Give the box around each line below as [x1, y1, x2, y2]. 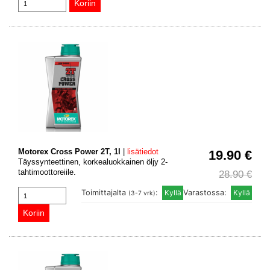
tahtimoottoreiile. [18, 168, 76, 177]
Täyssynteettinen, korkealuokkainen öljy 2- [18, 157, 168, 167]
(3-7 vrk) [128, 189, 155, 197]
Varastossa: [183, 188, 229, 198]
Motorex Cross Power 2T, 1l [18, 147, 121, 157]
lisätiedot [127, 147, 159, 157]
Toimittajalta [81, 188, 128, 198]
